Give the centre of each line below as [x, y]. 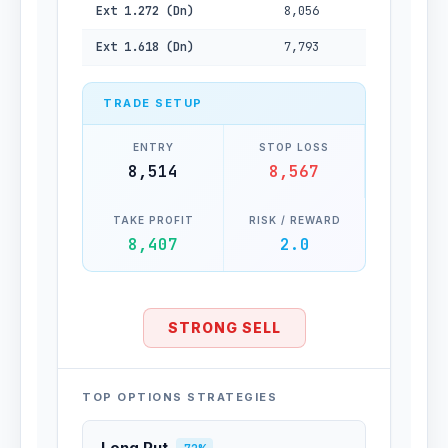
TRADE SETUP [153, 103]
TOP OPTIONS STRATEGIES [179, 397]
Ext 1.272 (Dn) [145, 11]
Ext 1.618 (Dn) [145, 47]
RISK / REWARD [294, 220]
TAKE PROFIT [153, 220]
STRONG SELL [224, 327]
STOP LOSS [294, 147]
